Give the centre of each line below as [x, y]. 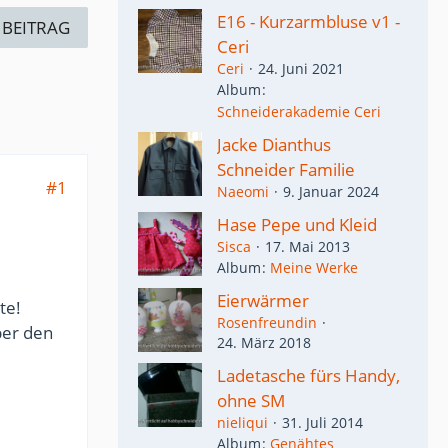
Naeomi [243, 191]
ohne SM [251, 400]
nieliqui [242, 422]
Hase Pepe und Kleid [297, 224]
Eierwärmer [263, 300]
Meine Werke [314, 267]
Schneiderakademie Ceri [299, 111]
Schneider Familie [286, 169]
